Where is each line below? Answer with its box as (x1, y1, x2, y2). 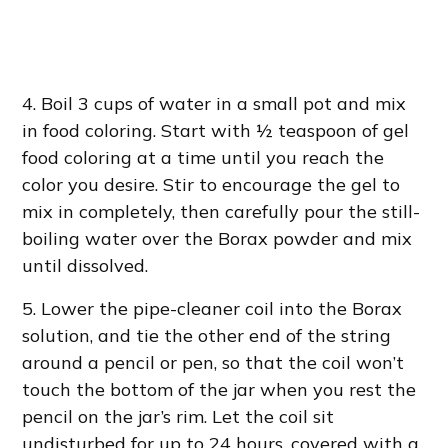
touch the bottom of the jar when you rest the (22, 377, 417, 401)
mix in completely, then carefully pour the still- (22, 199, 421, 223)
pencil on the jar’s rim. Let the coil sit (22, 404, 335, 428)
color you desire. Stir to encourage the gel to (22, 172, 401, 196)
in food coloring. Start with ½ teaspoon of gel (22, 118, 410, 142)
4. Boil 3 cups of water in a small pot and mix (22, 91, 407, 115)
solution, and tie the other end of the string (22, 323, 392, 347)
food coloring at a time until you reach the (22, 145, 385, 169)
